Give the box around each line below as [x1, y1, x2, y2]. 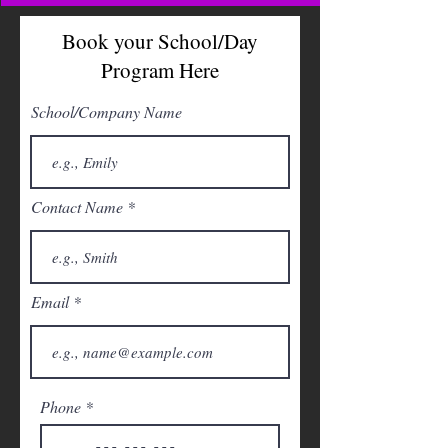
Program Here [101, 56, 219, 85]
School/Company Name [31, 101, 182, 123]
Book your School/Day [62, 27, 258, 56]
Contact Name [31, 196, 123, 218]
